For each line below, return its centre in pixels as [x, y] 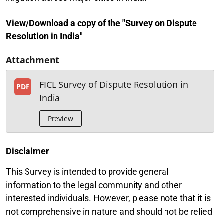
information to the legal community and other [94, 185]
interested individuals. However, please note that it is [108, 198]
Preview [60, 119]
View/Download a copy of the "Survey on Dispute [101, 23]
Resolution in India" [44, 36]
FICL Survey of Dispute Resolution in [114, 84]
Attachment [33, 60]
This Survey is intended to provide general [87, 172]
